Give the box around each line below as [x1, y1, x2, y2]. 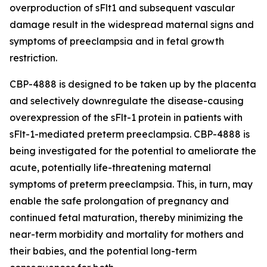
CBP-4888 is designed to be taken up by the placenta [10, 78, 256, 90]
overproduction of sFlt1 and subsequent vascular [10, 2, 235, 14]
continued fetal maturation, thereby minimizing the [10, 212, 243, 223]
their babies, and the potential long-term [10, 245, 197, 257]
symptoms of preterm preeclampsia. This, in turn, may [10, 178, 253, 190]
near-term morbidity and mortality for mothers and [10, 228, 244, 240]
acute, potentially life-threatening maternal [10, 162, 211, 173]
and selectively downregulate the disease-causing [10, 95, 244, 107]
